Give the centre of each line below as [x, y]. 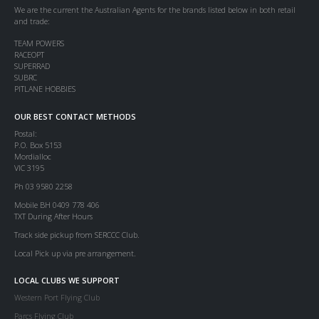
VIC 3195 [29, 167]
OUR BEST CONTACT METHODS [75, 116]
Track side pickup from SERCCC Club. [77, 234]
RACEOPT [29, 55]
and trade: [32, 21]
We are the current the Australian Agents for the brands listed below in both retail [155, 10]
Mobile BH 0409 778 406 [57, 204]
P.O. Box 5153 [38, 145]
